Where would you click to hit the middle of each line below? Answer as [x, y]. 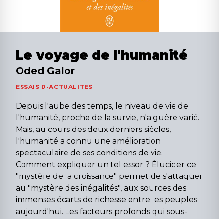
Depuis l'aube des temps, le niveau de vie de [102, 106]
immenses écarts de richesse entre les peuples [106, 200]
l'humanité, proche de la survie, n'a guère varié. [108, 118]
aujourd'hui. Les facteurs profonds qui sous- [101, 212]
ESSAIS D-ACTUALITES [54, 87]
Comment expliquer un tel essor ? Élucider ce [106, 165]
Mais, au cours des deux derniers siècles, [93, 130]
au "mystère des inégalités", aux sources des [101, 188]
